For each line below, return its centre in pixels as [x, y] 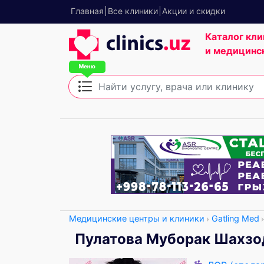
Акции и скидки [194, 11]
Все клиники [133, 11]
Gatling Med [235, 218]
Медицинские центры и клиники [137, 218]
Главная [87, 11]
